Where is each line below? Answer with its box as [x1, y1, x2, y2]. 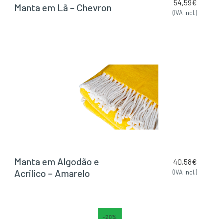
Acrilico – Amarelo [14, 167, 90, 179]
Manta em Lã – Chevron [14, 1, 111, 14]
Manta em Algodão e [14, 155, 99, 167]
